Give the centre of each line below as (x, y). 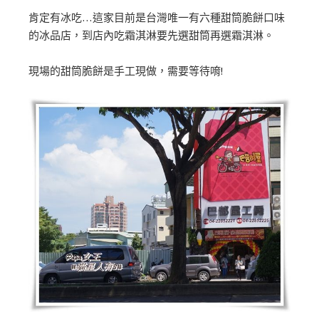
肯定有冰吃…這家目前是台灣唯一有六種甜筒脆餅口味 (157, 17)
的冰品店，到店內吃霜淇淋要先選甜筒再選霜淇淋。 (151, 35)
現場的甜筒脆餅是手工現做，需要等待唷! (126, 71)
